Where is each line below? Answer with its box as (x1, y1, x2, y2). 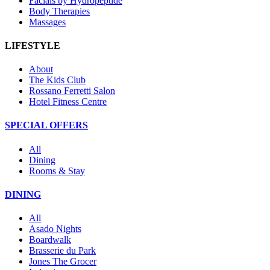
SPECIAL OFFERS (5, 120, 88, 131)
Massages (29, 16, 66, 27)
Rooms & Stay (29, 165, 85, 176)
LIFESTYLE (5, 40, 60, 51)
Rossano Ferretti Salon (29, 86, 115, 96)
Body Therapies (29, 5, 90, 16)
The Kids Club (29, 75, 86, 86)
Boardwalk (29, 234, 71, 245)
